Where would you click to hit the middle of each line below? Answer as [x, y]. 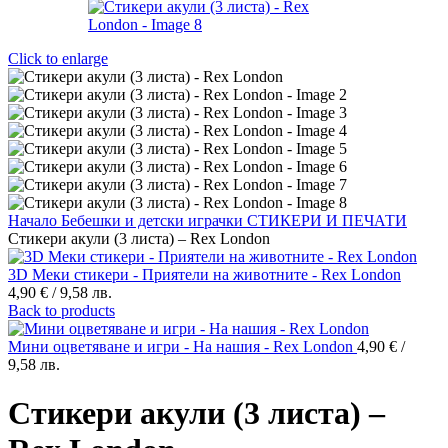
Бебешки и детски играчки [154, 220]
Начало [34, 220]
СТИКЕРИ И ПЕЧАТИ [327, 220]
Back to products [61, 310]
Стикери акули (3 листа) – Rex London [139, 238]
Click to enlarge [58, 58]
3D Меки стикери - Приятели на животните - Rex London [204, 274]
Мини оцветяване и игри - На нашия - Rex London [182, 346]
